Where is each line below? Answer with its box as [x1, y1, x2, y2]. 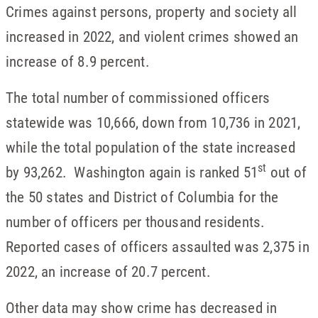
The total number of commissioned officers [6, 87, 270, 108]
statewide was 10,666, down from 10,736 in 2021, [6, 112, 301, 133]
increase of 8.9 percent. [6, 51, 150, 72]
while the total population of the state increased [6, 137, 295, 158]
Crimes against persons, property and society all [6, 1, 297, 22]
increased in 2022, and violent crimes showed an [6, 26, 299, 47]
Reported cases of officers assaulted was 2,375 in [6, 236, 309, 257]
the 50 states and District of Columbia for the [6, 187, 279, 207]
